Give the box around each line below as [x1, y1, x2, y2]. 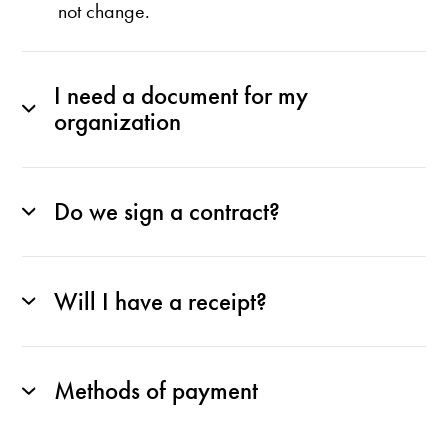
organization [53, 107, 181, 138]
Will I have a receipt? [53, 286, 267, 317]
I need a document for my [53, 81, 308, 112]
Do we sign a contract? [53, 196, 280, 227]
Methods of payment [53, 376, 258, 407]
